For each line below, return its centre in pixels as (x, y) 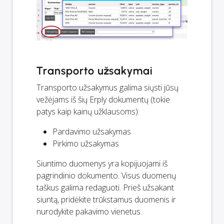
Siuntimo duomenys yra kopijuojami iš (102, 164)
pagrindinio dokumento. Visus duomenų (106, 176)
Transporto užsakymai (95, 71)
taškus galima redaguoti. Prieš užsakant (105, 188)
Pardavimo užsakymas (92, 132)
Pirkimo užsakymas (86, 144)
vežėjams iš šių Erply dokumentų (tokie (103, 100)
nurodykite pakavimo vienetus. (89, 212)
